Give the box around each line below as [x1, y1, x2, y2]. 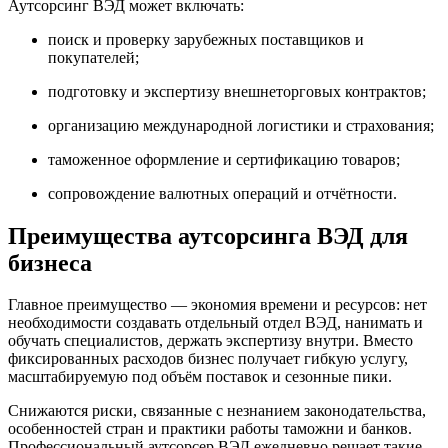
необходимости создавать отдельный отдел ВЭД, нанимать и [8, 314, 423, 332]
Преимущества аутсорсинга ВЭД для [8, 222, 408, 249]
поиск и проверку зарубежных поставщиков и [48, 30, 364, 48]
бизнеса [8, 249, 92, 276]
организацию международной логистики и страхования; [48, 116, 434, 134]
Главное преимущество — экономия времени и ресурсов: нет [8, 296, 427, 314]
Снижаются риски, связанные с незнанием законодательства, [8, 402, 426, 420]
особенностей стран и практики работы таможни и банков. [8, 420, 412, 438]
